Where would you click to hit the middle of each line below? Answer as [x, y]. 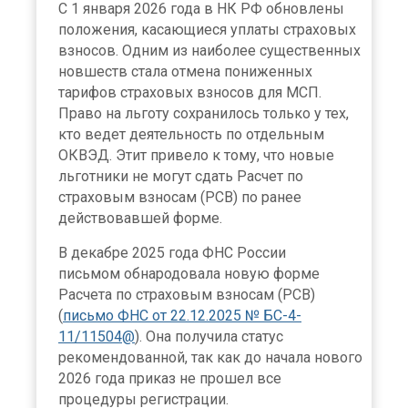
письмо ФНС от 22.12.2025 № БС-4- [182, 315]
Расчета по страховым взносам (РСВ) [187, 294]
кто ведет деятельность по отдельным [191, 134]
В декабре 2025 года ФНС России [172, 252]
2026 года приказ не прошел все [170, 378]
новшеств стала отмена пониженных [185, 71]
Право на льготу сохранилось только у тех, [204, 113]
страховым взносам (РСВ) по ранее [180, 197]
